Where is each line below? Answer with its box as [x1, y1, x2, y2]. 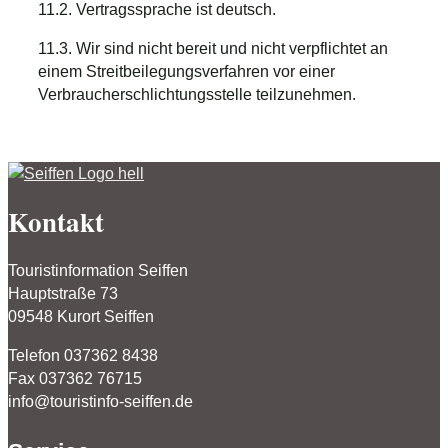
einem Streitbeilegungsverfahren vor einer [38, 62, 335, 80]
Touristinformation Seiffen [8, 261, 188, 279]
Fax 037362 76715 [8, 369, 142, 387]
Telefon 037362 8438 [8, 346, 158, 364]
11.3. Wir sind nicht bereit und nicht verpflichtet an [38, 39, 388, 57]
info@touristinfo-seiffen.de [8, 392, 193, 410]
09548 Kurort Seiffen [8, 307, 154, 325]
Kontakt [8, 202, 104, 242]
